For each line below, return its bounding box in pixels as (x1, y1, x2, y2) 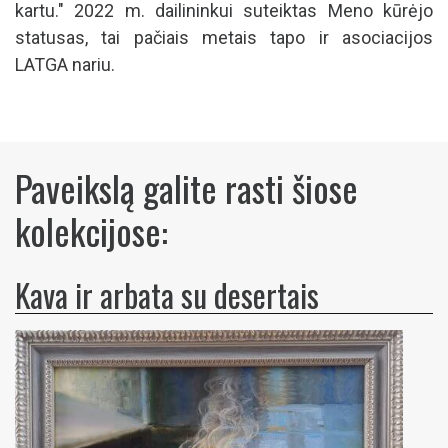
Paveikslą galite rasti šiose (15, 161, 358, 215)
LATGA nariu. (15, 54, 123, 76)
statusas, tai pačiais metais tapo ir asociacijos (15, 27, 433, 49)
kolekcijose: (15, 204, 168, 258)
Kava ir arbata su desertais (15, 271, 319, 319)
